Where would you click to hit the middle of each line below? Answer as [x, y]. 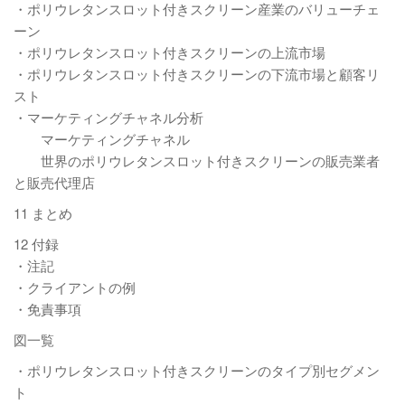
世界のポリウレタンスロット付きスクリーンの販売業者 [197, 160]
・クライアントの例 [75, 287]
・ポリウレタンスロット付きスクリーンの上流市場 [170, 52]
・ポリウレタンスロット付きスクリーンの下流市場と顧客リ [197, 74]
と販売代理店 [54, 182]
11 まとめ [43, 213]
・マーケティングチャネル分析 [108, 117]
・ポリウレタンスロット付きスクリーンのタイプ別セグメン [197, 370]
